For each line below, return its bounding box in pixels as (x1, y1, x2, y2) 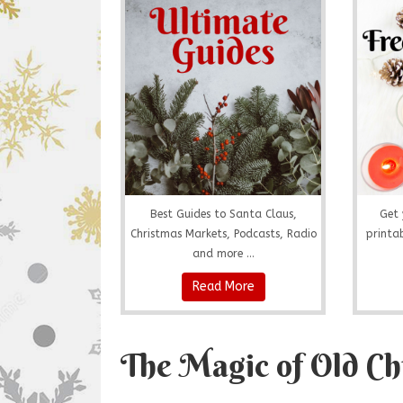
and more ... (192, 246, 255, 260)
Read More (192, 278, 255, 294)
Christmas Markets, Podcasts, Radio (130, 227, 317, 240)
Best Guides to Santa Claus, (149, 207, 297, 220)
